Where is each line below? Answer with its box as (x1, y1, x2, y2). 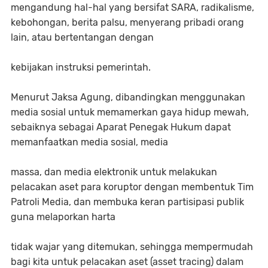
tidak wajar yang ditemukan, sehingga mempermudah (11, 241, 253, 253)
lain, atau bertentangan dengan (11, 32, 156, 44)
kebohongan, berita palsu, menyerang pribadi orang (11, 17, 244, 29)
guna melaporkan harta (11, 211, 118, 223)
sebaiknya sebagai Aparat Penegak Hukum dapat (11, 121, 231, 133)
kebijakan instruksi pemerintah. (11, 62, 151, 74)
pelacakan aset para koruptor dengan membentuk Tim (11, 181, 254, 193)
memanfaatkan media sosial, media (11, 136, 170, 148)
